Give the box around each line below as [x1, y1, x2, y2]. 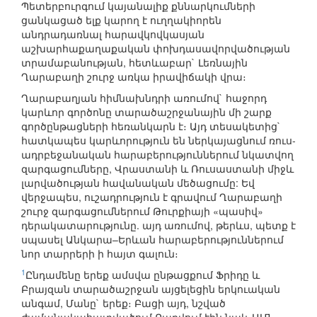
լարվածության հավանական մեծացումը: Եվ [21, 175, 255, 190]
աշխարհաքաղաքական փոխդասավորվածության [21, 41, 290, 56]
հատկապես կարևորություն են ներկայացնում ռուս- [21, 133, 296, 148]
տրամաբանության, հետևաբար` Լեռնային [21, 55, 248, 70]
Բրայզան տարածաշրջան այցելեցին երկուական [21, 282, 280, 296]
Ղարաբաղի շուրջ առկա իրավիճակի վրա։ [21, 69, 246, 84]
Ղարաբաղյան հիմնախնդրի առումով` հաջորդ [21, 91, 267, 105]
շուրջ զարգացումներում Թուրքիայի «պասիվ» [21, 204, 263, 219]
